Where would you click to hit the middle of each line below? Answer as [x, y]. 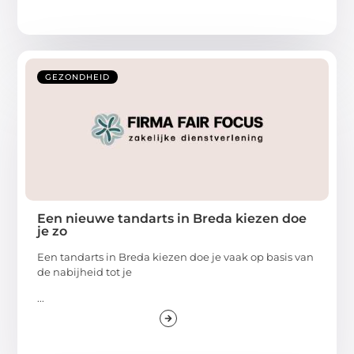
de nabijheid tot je [85, 272]
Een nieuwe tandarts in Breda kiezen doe [172, 219]
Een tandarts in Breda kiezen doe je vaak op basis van [176, 257]
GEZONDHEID [78, 77]
